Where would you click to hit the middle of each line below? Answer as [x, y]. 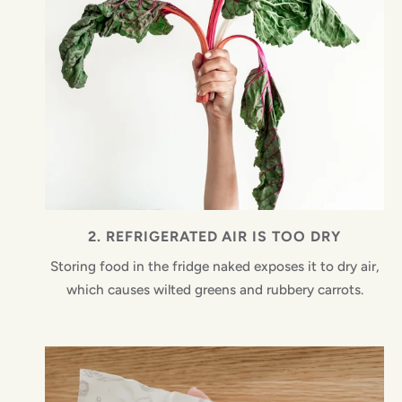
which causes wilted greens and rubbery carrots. [214, 290]
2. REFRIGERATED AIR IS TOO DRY [214, 237]
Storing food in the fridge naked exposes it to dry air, [214, 267]
